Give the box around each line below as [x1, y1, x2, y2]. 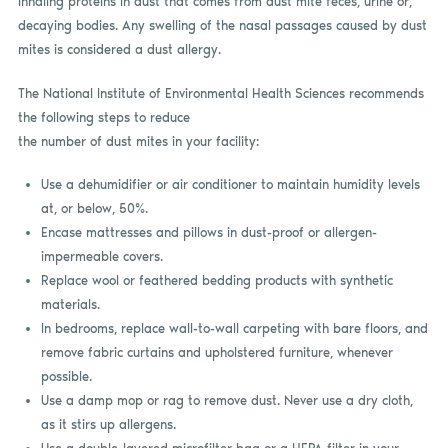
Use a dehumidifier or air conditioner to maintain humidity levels [40, 177, 420, 193]
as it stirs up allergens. [40, 417, 176, 433]
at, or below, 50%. [40, 201, 148, 217]
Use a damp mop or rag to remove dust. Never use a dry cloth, [40, 393, 413, 409]
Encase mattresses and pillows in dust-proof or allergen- [40, 225, 377, 241]
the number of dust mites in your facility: [17, 133, 259, 149]
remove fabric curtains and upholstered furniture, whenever [40, 345, 393, 361]
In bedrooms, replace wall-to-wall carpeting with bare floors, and [40, 321, 428, 337]
